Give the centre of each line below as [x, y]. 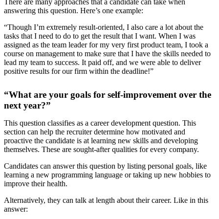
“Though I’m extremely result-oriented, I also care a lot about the [104, 27]
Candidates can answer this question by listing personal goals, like [105, 166]
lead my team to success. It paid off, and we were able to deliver [102, 62]
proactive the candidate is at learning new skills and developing [101, 140]
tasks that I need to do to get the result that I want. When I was [100, 36]
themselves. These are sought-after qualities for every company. [101, 149]
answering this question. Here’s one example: [74, 10]
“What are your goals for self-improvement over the [108, 94]
